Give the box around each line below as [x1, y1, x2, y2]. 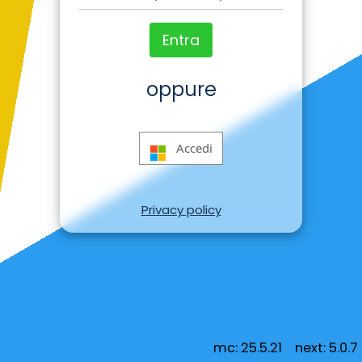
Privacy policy [141, 200, 221, 218]
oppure [145, 76, 217, 103]
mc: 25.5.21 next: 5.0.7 [213, 339, 358, 357]
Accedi [176, 140, 213, 157]
